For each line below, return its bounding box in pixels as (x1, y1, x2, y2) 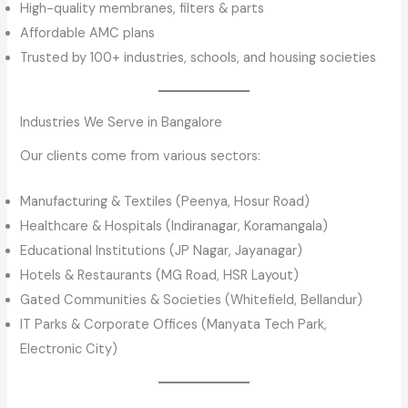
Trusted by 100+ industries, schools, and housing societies (20, 48, 377, 66)
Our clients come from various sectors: (20, 148, 261, 166)
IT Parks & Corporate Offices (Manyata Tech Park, (20, 316, 328, 334)
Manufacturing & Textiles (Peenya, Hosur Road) (20, 193, 311, 211)
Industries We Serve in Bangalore (20, 113, 223, 131)
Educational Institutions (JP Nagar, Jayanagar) (20, 242, 303, 260)
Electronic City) (20, 341, 118, 359)
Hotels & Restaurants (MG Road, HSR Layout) (20, 267, 300, 285)
